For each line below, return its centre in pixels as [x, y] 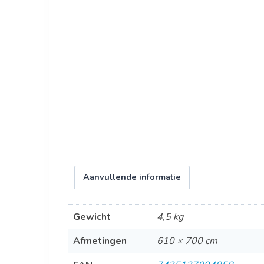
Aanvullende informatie [132, 177]
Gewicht [92, 217]
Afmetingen [100, 241]
